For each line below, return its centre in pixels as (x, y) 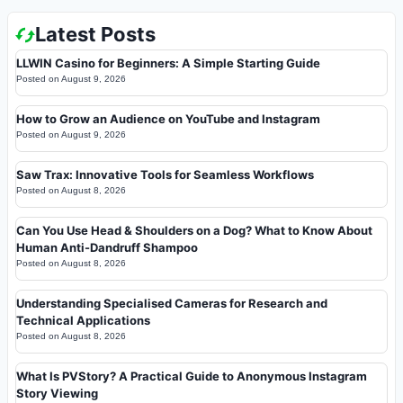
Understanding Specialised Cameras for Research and (172, 304)
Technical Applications (83, 321)
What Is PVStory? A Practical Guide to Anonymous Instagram (192, 376)
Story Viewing (57, 394)
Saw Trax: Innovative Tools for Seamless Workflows (165, 175)
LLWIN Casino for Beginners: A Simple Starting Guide (168, 63)
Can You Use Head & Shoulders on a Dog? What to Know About (194, 231)
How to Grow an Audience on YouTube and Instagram (168, 119)
